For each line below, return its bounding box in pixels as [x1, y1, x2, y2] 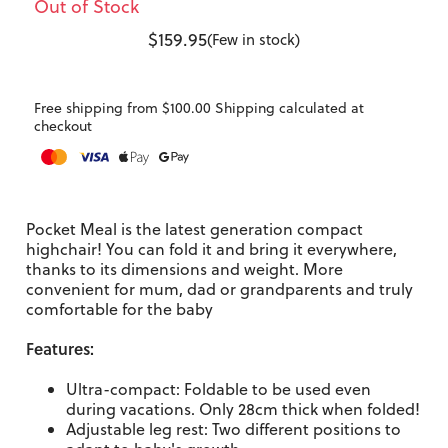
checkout [34, 116, 92, 136]
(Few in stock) [207, 29, 300, 50]
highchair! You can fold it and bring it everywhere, [26, 238, 397, 260]
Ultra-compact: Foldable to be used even [66, 378, 371, 400]
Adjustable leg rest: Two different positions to [66, 418, 401, 440]
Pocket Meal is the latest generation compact [26, 218, 363, 240]
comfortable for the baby [26, 298, 213, 320]
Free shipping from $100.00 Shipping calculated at [34, 98, 364, 118]
